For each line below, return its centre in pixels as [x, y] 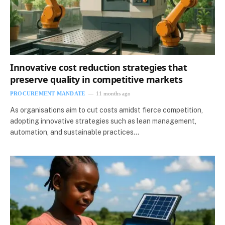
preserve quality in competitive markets [96, 80]
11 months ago [114, 94]
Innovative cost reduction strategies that [99, 68]
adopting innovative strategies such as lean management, [103, 121]
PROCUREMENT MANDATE [48, 94]
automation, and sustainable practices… [75, 132]
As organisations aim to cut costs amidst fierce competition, [106, 110]
